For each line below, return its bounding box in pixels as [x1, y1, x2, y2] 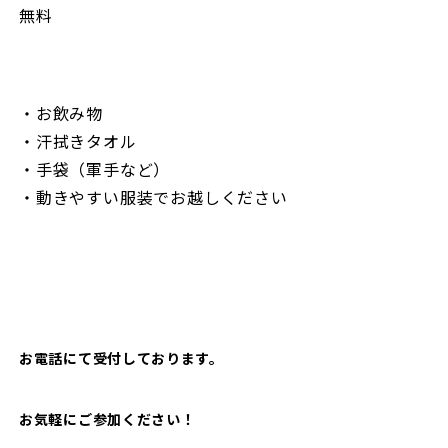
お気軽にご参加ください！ [19, 409, 196, 429]
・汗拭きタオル [19, 129, 137, 153]
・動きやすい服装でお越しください [19, 185, 288, 209]
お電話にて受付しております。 [19, 348, 224, 368]
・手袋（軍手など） [19, 157, 171, 181]
